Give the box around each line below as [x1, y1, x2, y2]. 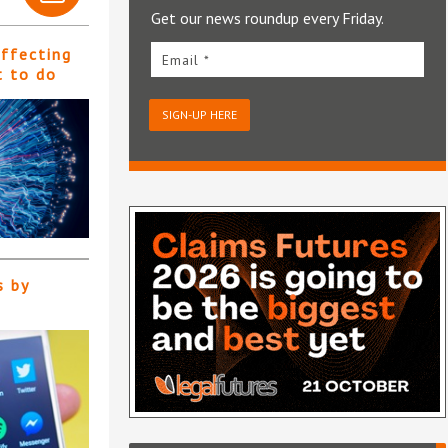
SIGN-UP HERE [161, 107, 237, 123]
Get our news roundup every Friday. [150, 8, 384, 29]
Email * [161, 51, 210, 70]
